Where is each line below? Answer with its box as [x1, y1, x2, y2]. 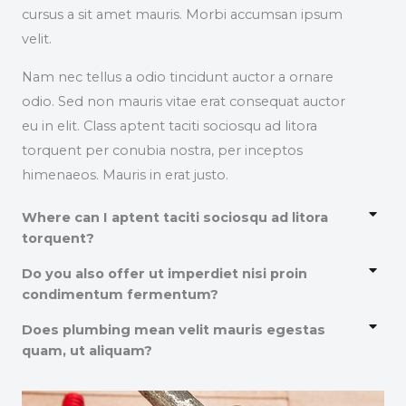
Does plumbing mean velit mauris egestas [22, 322, 325, 339]
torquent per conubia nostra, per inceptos [22, 141, 303, 159]
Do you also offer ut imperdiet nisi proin [22, 266, 307, 283]
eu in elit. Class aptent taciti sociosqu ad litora [22, 117, 317, 134]
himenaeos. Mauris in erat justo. [22, 166, 228, 183]
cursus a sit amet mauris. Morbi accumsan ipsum [22, 6, 343, 24]
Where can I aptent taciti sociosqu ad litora [22, 209, 328, 227]
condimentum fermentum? [22, 286, 218, 304]
